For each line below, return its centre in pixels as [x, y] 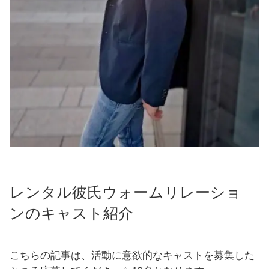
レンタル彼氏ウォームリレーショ [125, 192]
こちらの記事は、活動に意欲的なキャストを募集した [132, 255]
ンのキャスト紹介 [71, 213]
